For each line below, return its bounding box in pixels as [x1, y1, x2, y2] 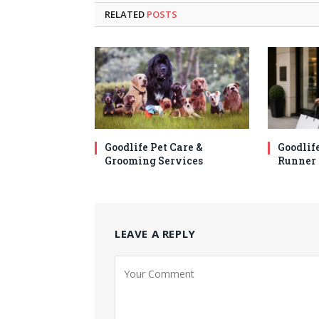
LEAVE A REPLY [115, 229, 196, 244]
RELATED [105, 10, 147, 23]
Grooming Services [105, 156, 203, 170]
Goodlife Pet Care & [105, 142, 203, 157]
